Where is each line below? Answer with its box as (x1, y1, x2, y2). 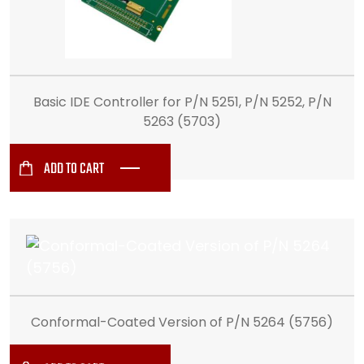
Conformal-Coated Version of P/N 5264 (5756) (31, 313, 333, 331)
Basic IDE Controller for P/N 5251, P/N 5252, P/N (32, 93, 331, 111)
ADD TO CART (44, 158, 104, 181)
